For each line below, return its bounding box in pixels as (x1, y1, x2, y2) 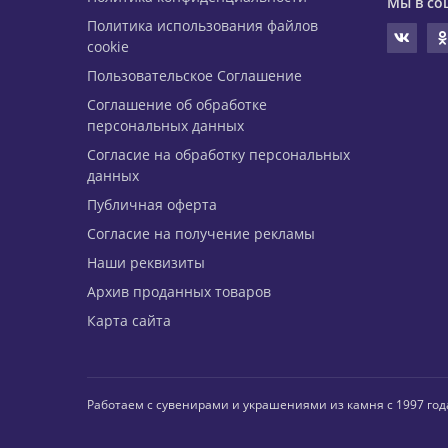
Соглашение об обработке (87, 95, 267, 115)
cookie (87, 37, 129, 57)
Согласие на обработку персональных (87, 145, 350, 165)
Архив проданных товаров (87, 282, 271, 302)
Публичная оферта (87, 195, 217, 215)
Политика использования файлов (87, 16, 318, 36)
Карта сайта (87, 311, 171, 331)
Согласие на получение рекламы (87, 224, 315, 244)
